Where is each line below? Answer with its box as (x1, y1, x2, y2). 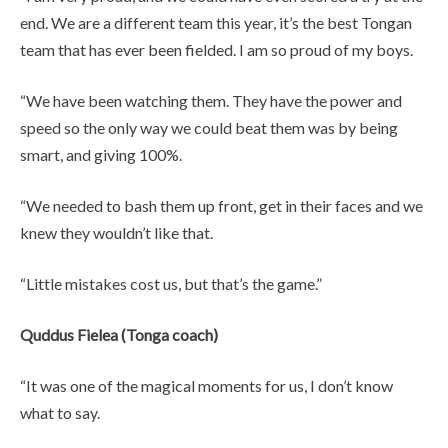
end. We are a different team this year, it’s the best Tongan (20, 12, 412, 32)
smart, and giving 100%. (20, 144, 182, 164)
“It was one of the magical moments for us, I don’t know (20, 375, 393, 395)
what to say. (20, 402, 100, 422)
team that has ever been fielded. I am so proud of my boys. (20, 39, 413, 59)
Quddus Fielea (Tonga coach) (20, 324, 218, 344)
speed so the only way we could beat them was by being (20, 117, 398, 137)
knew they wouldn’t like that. (20, 222, 213, 242)
